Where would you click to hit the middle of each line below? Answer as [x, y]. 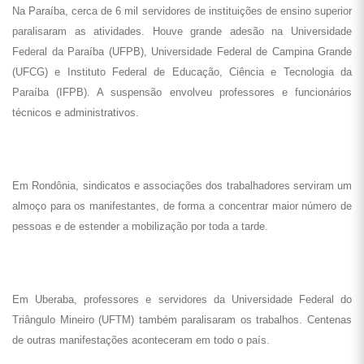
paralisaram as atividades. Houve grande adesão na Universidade [182, 31]
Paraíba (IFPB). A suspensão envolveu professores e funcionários [182, 92]
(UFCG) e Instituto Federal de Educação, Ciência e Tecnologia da [182, 72]
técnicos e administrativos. [76, 113]
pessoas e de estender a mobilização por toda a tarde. [140, 226]
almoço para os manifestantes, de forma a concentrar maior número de [182, 206]
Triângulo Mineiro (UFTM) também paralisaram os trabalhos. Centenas [182, 320]
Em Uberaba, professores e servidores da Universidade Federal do [182, 299]
